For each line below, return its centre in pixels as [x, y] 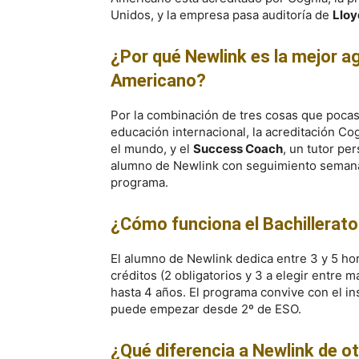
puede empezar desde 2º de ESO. [206, 309]
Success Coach [238, 149]
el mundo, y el [152, 149]
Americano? [158, 81]
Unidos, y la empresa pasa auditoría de [222, 15]
